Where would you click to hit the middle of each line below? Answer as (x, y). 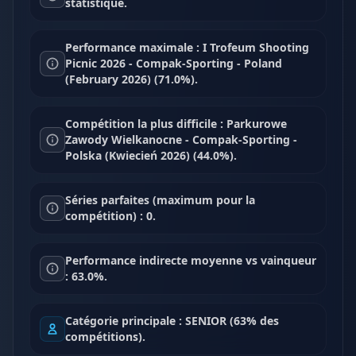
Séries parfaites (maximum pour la (160, 200)
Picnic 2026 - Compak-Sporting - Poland (174, 63)
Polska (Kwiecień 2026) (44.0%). (151, 155)
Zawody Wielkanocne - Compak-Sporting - (181, 139)
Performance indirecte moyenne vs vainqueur (191, 260)
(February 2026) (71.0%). (132, 79)
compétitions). (105, 337)
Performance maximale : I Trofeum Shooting (187, 47)
